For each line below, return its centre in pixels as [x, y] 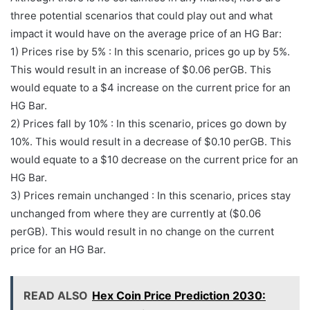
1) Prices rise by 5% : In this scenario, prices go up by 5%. [150, 51]
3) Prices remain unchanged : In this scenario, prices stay [151, 195]
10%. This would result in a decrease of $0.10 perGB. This [151, 141]
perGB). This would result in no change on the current [142, 231]
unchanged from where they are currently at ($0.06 [136, 213]
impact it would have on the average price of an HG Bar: [146, 33]
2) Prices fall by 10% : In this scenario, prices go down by [148, 123]
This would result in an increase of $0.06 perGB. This [141, 69]
